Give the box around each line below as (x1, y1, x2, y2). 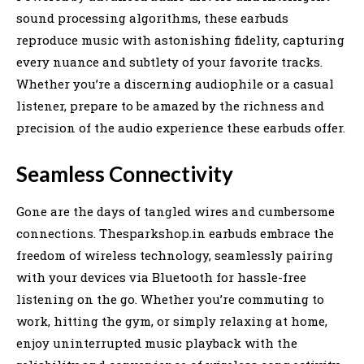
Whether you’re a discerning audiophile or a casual (16, 75, 334, 92)
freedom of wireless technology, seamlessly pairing (16, 246, 333, 263)
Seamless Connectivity (16, 160, 233, 187)
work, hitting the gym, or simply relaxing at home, (16, 312, 327, 329)
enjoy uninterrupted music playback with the (16, 334, 297, 351)
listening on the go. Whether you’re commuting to (16, 290, 324, 307)
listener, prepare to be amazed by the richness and (16, 97, 324, 114)
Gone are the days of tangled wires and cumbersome (16, 202, 335, 219)
